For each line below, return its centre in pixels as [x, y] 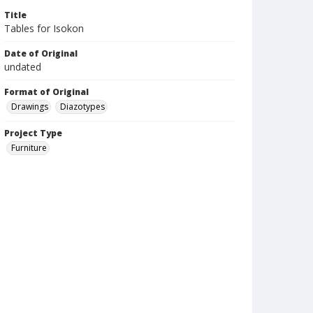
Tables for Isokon [44, 28]
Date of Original [41, 53]
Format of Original [46, 92]
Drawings [30, 107]
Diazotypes [82, 107]
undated [23, 67]
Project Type [33, 133]
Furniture [29, 148]
